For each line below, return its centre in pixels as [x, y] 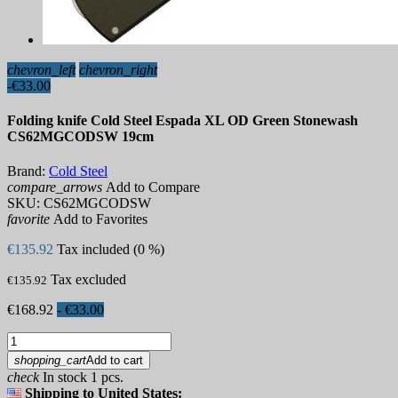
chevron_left [41, 69]
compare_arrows [55, 187]
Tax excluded [88, 280]
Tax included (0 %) [111, 250]
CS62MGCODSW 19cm [80, 137]
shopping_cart [50, 361]
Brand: [26, 171]
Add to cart [115, 361]
